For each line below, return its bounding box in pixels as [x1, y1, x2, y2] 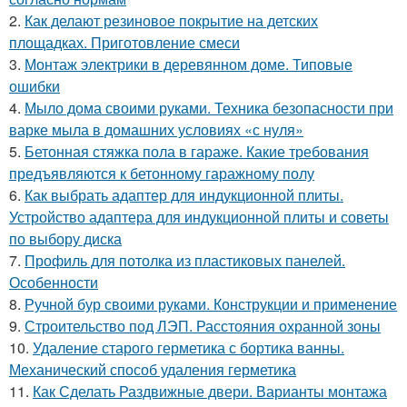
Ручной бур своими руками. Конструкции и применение [25, 293, 397, 314]
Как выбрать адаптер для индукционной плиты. [25, 184, 343, 205]
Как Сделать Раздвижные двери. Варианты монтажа [33, 380, 387, 402]
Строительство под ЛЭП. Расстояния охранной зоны [25, 314, 381, 336]
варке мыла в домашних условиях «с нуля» [9, 118, 303, 140]
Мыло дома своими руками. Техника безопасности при [25, 96, 393, 118]
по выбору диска [9, 227, 122, 249]
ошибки [9, 74, 60, 96]
